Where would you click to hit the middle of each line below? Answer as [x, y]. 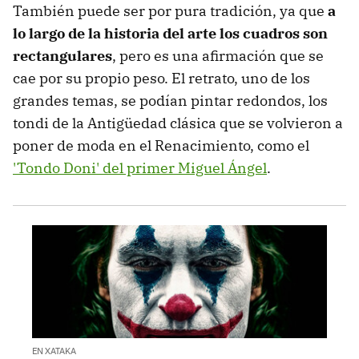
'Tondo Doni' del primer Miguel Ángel [140, 168]
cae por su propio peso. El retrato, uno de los [161, 79]
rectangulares [63, 56]
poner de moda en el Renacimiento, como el [161, 146]
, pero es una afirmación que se [218, 56]
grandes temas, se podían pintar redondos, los [170, 101]
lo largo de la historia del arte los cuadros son [170, 34]
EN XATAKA [54, 350]
